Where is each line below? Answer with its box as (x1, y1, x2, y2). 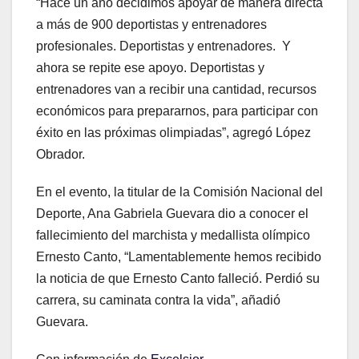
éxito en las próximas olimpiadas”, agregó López (36, 126, 311, 140)
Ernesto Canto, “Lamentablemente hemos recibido (36, 250, 321, 264)
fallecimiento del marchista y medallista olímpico (36, 228, 310, 243)
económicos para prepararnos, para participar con (36, 104, 318, 119)
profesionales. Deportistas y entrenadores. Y (36, 39, 291, 54)
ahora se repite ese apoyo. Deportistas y (36, 61, 264, 75)
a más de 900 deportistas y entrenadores (36, 18, 267, 32)
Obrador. (36, 147, 85, 162)
